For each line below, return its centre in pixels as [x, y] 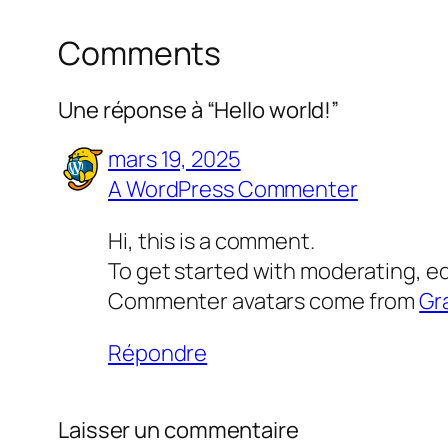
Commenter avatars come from [264, 300]
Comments [140, 53]
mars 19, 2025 [174, 158]
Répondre [158, 352]
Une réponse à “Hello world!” [199, 109]
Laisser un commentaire [178, 429]
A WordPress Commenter [233, 188]
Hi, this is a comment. [211, 240]
